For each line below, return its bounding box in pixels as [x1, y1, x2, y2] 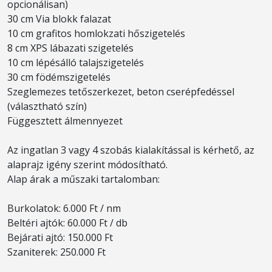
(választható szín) [7, 100, 87, 113]
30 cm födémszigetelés [7, 70, 110, 84]
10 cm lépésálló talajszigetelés [7, 56, 144, 69]
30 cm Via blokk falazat [7, 12, 111, 25]
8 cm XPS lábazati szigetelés [7, 41, 134, 55]
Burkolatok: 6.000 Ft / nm [7, 202, 121, 215]
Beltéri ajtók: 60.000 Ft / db [7, 216, 127, 229]
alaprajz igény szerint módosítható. [7, 158, 168, 171]
